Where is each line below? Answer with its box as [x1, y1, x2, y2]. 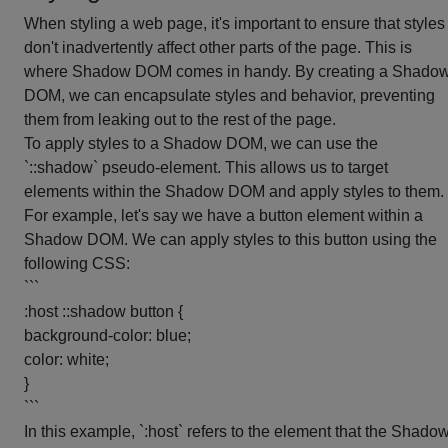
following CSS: [24, 255, 130, 272]
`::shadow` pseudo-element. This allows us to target [24, 159, 388, 176]
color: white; [24, 351, 109, 368]
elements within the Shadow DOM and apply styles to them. [24, 183, 444, 200]
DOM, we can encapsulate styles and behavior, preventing [24, 87, 435, 104]
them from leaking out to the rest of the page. [24, 111, 336, 128]
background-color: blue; [24, 327, 191, 344]
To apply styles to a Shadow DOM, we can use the [24, 135, 378, 152]
